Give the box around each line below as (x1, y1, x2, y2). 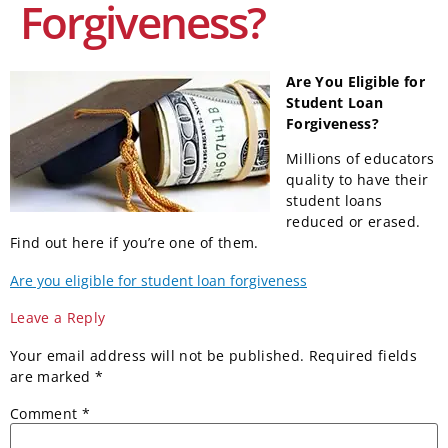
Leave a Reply (10, 308, 106, 328)
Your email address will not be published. (10, 346, 305, 366)
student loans (286, 191, 383, 211)
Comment (10, 403, 82, 423)
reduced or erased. (286, 212, 421, 232)
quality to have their (286, 170, 429, 190)
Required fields (308, 346, 417, 366)
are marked (10, 367, 95, 387)
